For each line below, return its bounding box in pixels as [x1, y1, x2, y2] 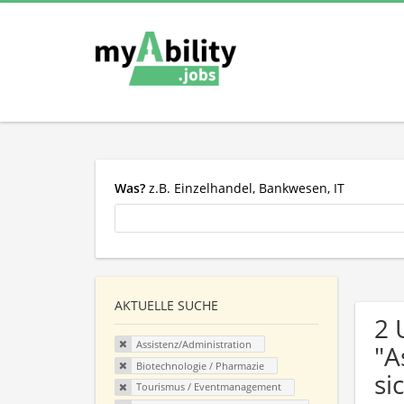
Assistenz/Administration [135, 337, 252, 352]
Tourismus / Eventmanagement [135, 380, 281, 394]
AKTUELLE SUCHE [115, 297, 218, 315]
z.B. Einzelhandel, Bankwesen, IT [145, 179, 344, 197]
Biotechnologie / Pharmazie [135, 358, 264, 372]
